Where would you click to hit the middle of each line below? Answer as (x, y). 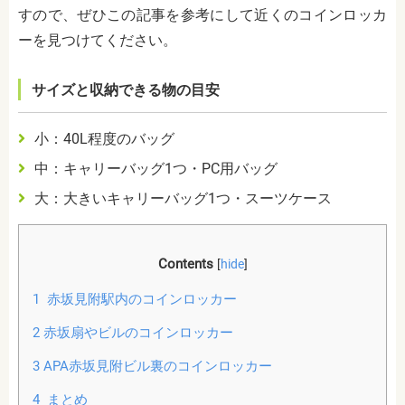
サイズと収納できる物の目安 (126, 90)
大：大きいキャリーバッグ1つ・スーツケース (183, 199)
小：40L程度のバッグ (104, 139)
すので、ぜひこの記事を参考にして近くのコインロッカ (202, 15)
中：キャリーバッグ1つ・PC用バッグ (155, 169)
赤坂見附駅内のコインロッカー (138, 300)
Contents (185, 264)
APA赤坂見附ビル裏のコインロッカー (155, 367)
